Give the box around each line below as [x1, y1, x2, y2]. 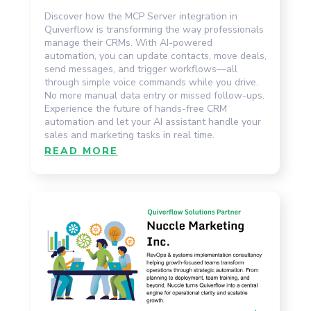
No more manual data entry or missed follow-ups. [44, 89, 264, 102]
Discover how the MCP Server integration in [44, 10, 237, 23]
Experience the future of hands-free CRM [44, 102, 227, 115]
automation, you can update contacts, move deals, [44, 49, 267, 62]
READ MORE [44, 144, 118, 158]
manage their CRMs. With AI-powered [44, 36, 212, 49]
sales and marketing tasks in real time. [44, 128, 215, 142]
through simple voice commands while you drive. [44, 76, 258, 89]
